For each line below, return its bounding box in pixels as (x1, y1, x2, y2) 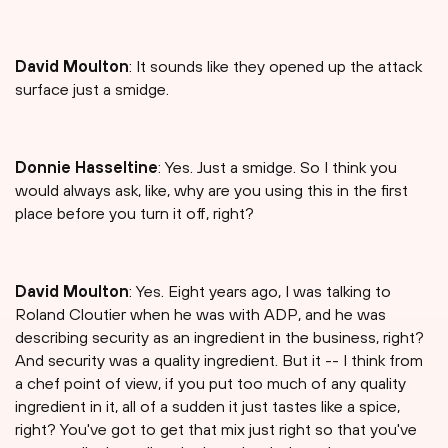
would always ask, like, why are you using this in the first (15, 181, 408, 200)
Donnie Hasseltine (15, 158, 158, 177)
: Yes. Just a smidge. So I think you (158, 158, 397, 177)
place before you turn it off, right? (15, 204, 254, 223)
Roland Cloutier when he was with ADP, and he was (15, 305, 386, 324)
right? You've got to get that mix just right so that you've (15, 420, 417, 439)
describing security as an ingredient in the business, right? (15, 328, 424, 347)
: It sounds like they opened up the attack (129, 57, 422, 76)
